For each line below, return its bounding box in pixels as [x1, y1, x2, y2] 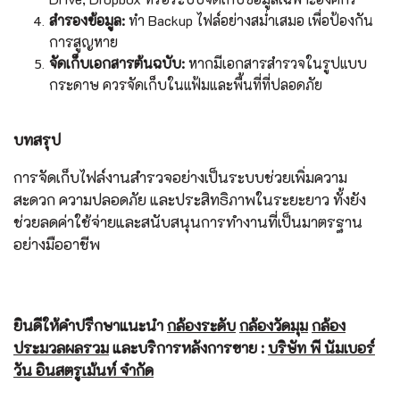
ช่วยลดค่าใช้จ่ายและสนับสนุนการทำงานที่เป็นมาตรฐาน [13, 212, 362, 232]
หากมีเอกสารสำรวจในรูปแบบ [185, 54, 367, 73]
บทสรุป [13, 129, 61, 150]
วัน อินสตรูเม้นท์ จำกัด [13, 360, 154, 380]
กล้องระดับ [167, 315, 236, 336]
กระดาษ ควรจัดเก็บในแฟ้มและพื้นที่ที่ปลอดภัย [49, 75, 322, 95]
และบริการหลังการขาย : [109, 337, 268, 358]
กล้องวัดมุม [239, 315, 308, 336]
